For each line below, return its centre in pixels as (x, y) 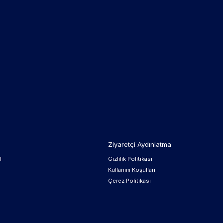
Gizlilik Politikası (130, 159)
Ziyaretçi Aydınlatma (139, 144)
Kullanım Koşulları (131, 170)
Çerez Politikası (129, 181)
